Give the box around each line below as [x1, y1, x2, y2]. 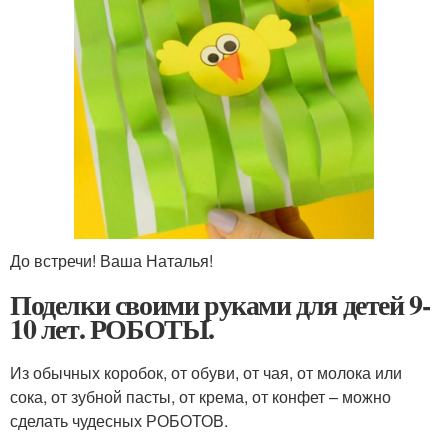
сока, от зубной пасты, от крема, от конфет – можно [10, 385, 391, 409]
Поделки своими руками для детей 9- [10, 284, 430, 326]
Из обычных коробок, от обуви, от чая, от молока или [10, 361, 402, 385]
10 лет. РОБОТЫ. [10, 308, 214, 350]
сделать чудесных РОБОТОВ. [10, 409, 228, 433]
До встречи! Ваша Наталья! [10, 249, 213, 273]
